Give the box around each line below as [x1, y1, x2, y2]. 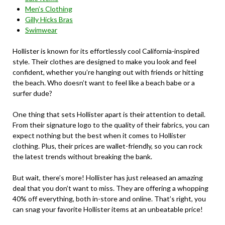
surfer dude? [13, 89, 52, 98]
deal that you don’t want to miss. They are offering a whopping [13, 184, 208, 193]
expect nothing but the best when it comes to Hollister [13, 131, 186, 140]
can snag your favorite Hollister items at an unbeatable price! [13, 205, 203, 214]
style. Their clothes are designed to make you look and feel [13, 57, 196, 66]
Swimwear [25, 26, 57, 35]
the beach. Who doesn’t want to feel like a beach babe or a [13, 78, 195, 87]
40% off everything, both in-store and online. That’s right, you [13, 194, 206, 203]
